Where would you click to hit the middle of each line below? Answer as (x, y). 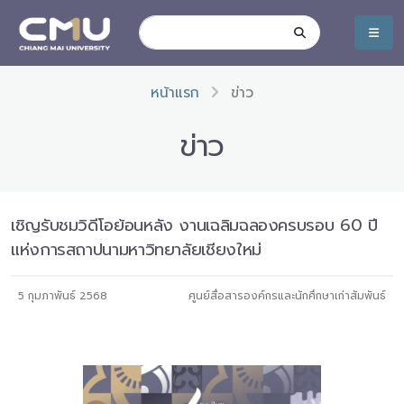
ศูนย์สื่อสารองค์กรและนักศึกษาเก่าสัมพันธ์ (287, 296)
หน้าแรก (175, 93)
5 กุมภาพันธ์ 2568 (63, 296)
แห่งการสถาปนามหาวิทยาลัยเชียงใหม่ (136, 250)
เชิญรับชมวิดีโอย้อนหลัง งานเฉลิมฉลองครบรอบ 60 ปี (194, 225)
